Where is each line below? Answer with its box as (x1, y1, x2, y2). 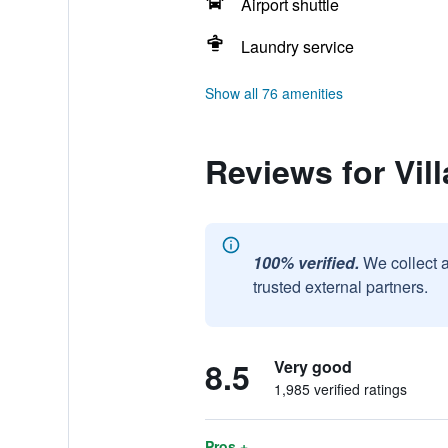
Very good (273, 355, 352, 378)
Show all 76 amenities (204, 83, 343, 103)
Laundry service (240, 35, 354, 58)
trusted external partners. (252, 275, 428, 298)
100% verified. (252, 251, 359, 274)
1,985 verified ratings (273, 379, 407, 399)
